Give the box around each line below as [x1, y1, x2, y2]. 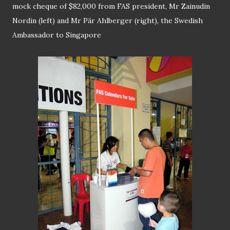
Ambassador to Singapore [12, 30, 101, 40]
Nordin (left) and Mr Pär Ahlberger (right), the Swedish [12, 16, 203, 26]
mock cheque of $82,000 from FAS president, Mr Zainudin [12, 2, 210, 11]
